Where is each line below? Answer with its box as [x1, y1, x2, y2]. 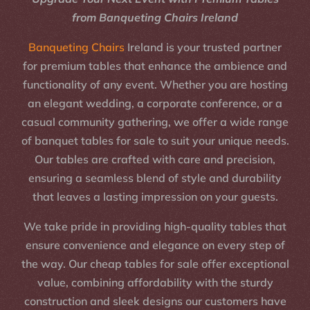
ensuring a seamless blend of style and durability [28, 171, 282, 185]
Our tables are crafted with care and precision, [35, 152, 275, 167]
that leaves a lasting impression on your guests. [32, 190, 278, 204]
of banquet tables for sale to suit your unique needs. [21, 134, 289, 148]
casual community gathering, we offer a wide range [21, 115, 289, 129]
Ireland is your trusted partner [125, 40, 282, 55]
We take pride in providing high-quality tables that [24, 219, 286, 234]
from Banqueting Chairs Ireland [72, 10, 238, 25]
